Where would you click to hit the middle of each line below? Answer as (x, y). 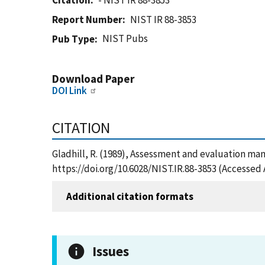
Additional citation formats (130, 196)
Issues (111, 251)
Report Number (87, 20)
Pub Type (73, 39)
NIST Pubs (125, 38)
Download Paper (93, 79)
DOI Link (70, 91)
